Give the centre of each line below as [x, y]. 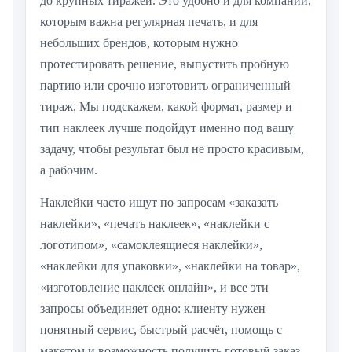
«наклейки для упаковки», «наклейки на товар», [170, 266]
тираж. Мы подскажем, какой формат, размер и [166, 107]
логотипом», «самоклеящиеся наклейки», [151, 245]
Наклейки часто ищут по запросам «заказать [159, 203]
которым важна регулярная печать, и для [149, 22]
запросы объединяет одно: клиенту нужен [153, 309]
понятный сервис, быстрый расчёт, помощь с [161, 330]
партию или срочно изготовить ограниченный [165, 86]
